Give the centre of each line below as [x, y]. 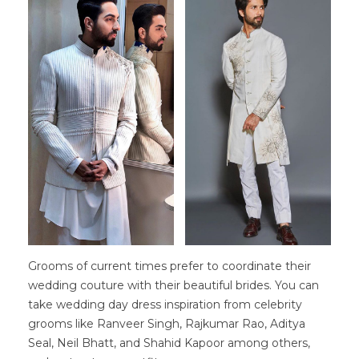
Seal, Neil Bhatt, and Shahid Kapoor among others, [169, 343]
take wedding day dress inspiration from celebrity [165, 305]
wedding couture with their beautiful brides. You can [173, 286]
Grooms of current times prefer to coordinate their [169, 266]
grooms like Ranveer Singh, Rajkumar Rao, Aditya [167, 324]
